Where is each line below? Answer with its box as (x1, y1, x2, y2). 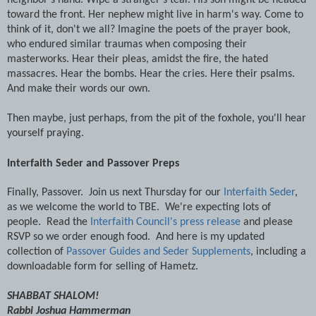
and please (241, 216, 293, 228)
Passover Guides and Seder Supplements (66, 245, 250, 257)
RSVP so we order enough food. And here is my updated (7, 231, 265, 243)
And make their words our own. (7, 83, 150, 95)
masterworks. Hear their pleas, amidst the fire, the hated (7, 53, 268, 65)
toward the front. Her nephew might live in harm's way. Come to (7, 8, 303, 20)
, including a (250, 245, 306, 257)
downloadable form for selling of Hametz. (7, 260, 201, 272)
